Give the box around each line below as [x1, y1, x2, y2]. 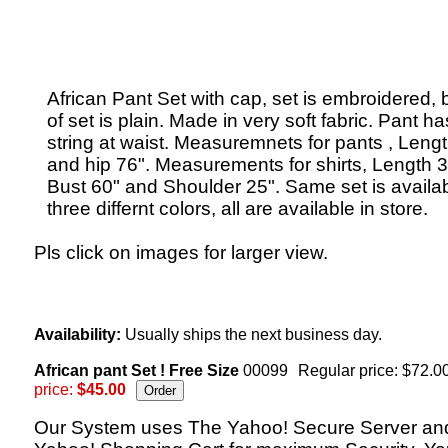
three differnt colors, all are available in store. [47, 198, 428, 219]
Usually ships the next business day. [121, 326, 382, 343]
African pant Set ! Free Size [34, 362, 243, 379]
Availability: [34, 326, 121, 343]
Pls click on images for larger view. [34, 242, 328, 263]
